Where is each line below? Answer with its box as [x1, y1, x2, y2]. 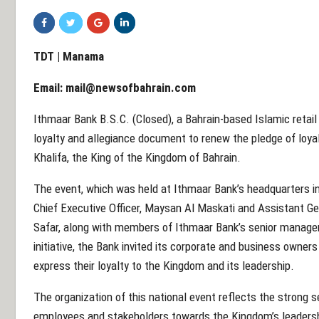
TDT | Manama [33, 49, 104, 64]
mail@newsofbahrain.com [66, 80, 196, 95]
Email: [33, 80, 66, 95]
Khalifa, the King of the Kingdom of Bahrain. [33, 150, 246, 165]
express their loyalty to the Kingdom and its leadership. [33, 258, 297, 273]
